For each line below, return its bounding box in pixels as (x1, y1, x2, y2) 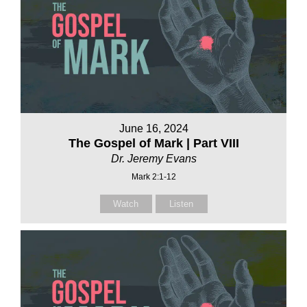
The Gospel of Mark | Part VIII (68, 136, 239, 151)
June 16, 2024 (119, 123, 188, 135)
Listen (169, 199, 193, 210)
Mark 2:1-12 (131, 172, 176, 182)
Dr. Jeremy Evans (110, 153, 197, 165)
